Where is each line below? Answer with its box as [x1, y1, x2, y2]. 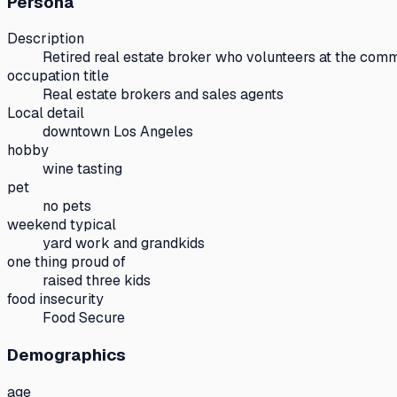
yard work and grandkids [43, 234, 205, 253]
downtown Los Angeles [43, 122, 193, 142]
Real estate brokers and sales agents [43, 85, 284, 105]
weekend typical [7, 215, 116, 235]
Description [7, 29, 84, 49]
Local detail [7, 104, 84, 123]
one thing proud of [7, 253, 126, 272]
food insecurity [7, 290, 104, 309]
